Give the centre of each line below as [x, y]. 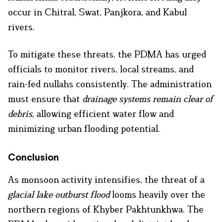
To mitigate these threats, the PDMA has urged [107, 54]
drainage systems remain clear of [148, 98]
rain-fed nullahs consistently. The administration [110, 83]
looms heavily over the [157, 194]
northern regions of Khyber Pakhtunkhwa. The [106, 209]
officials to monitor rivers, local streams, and [101, 69]
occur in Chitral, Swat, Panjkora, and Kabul [97, 12]
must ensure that [45, 98]
